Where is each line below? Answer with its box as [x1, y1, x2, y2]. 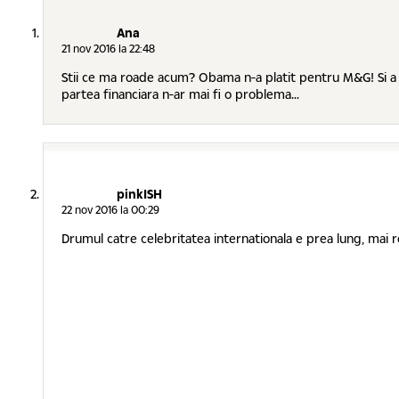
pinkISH [117, 185, 162, 203]
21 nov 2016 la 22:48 [61, 41, 155, 57]
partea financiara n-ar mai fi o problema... [61, 85, 299, 103]
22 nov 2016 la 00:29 [61, 202, 159, 218]
